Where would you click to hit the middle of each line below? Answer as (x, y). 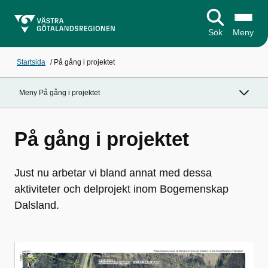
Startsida (31, 62)
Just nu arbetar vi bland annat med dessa (113, 173)
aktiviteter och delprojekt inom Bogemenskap (121, 189)
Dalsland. (37, 205)
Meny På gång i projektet (60, 93)
